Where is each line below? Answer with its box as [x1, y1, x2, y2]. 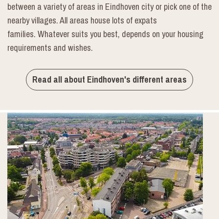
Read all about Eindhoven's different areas [32, 73, 187, 86]
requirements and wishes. [7, 41, 93, 54]
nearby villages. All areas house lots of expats [7, 14, 157, 26]
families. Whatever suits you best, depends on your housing [7, 27, 203, 40]
